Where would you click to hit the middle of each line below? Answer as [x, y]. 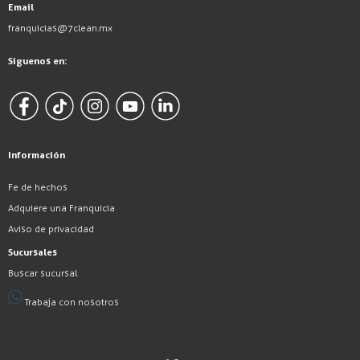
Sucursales [33, 253]
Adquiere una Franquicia [61, 209]
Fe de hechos [38, 188]
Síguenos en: [38, 61]
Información [37, 155]
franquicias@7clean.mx [60, 29]
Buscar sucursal [43, 274]
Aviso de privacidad [51, 229]
